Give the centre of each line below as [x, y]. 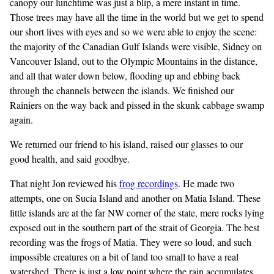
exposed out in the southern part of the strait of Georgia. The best [135, 227]
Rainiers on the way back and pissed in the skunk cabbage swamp [137, 105]
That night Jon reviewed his [65, 183]
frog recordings [149, 183]
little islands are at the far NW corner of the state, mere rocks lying [137, 213]
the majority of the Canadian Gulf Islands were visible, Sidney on [136, 46]
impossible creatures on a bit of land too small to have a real [124, 257]
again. [21, 120]
